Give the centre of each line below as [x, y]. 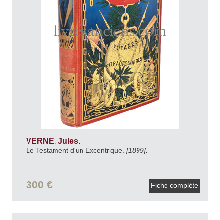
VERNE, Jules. [54, 141]
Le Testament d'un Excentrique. [76, 150]
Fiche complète [175, 185]
